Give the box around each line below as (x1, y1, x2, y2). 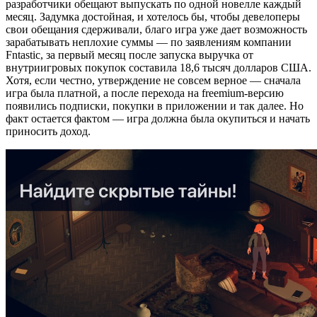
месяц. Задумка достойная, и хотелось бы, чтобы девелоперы (6, 10, 300, 23)
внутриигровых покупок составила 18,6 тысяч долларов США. (6, 61, 311, 74)
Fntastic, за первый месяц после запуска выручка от (6, 48, 253, 61)
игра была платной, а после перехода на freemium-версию (6, 86, 284, 99)
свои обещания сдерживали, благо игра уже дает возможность (6, 23, 307, 35)
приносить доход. (6, 125, 91, 137)
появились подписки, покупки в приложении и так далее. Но (6, 99, 304, 112)
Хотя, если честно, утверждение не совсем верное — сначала (6, 74, 301, 86)
